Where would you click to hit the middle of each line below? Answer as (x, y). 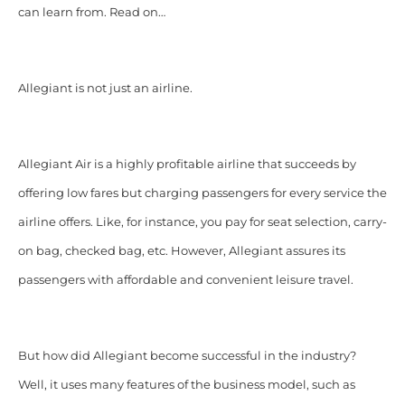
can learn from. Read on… (91, 12)
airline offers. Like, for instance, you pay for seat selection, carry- (202, 221)
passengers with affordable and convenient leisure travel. (185, 279)
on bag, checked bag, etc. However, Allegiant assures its (181, 250)
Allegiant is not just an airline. (105, 88)
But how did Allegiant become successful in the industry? (187, 355)
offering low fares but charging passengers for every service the (202, 193)
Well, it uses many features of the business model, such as (186, 384)
